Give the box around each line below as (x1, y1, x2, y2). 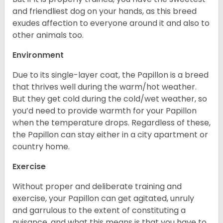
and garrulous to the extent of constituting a (12, 205, 186, 217)
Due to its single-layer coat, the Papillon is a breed (12, 69, 209, 81)
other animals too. (12, 29, 84, 41)
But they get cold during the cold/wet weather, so (12, 93, 207, 105)
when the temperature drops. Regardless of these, (12, 117, 211, 129)
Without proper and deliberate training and (12, 181, 182, 193)
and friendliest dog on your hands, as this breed (12, 5, 197, 17)
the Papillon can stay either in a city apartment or (12, 129, 208, 141)
